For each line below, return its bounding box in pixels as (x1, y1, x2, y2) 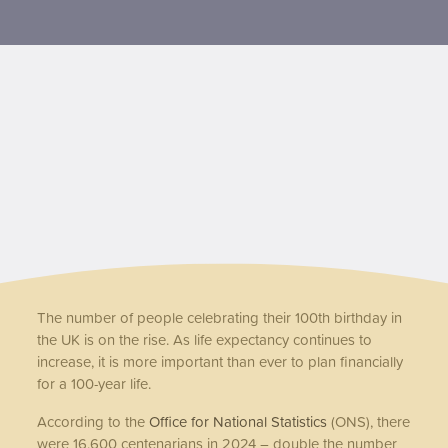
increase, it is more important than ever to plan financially (37, 351, 404, 373)
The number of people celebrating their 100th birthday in (37, 307, 403, 329)
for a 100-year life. (37, 373, 152, 395)
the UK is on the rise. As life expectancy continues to (37, 329, 373, 351)
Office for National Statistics (149, 411, 328, 433)
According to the (37, 411, 150, 433)
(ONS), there (327, 411, 411, 433)
